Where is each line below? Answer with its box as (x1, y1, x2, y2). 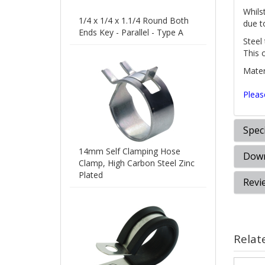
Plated (79, 169, 103, 181)
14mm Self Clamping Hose (79, 146, 180, 157)
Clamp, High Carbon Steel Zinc (79, 157, 195, 169)
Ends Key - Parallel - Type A (79, 27, 183, 38)
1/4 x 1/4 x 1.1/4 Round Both (79, 15, 189, 27)
